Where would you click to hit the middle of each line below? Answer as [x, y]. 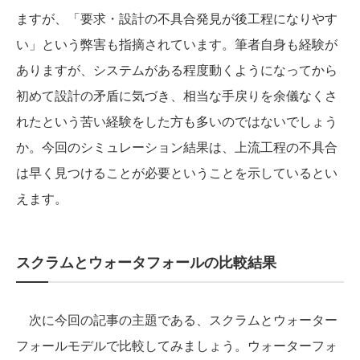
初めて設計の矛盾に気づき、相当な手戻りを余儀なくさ [177, 95]
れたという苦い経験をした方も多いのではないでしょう [177, 121]
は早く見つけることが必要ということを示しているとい [177, 172]
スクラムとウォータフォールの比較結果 [146, 262]
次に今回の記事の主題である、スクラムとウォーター [177, 319]
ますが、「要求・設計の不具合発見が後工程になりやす [177, 18]
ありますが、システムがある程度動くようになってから [177, 69]
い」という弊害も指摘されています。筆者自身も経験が [177, 43]
